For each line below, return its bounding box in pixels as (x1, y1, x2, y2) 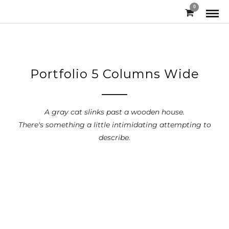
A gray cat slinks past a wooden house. (44, 107, 185, 117)
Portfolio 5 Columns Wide (30, 66, 199, 81)
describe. (99, 133, 130, 142)
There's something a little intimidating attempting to (18, 120, 211, 129)
